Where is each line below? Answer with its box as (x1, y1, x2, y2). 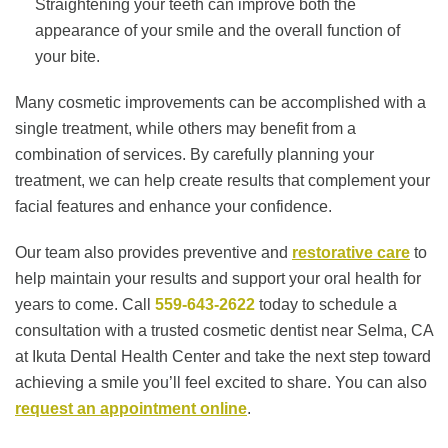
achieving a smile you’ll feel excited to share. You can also (15, 374, 427, 392)
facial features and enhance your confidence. (15, 198, 332, 216)
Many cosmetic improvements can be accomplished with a (15, 94, 426, 112)
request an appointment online (15, 400, 247, 418)
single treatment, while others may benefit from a (15, 120, 356, 138)
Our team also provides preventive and (15, 244, 292, 262)
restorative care (292, 244, 410, 262)
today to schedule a (255, 296, 397, 314)
